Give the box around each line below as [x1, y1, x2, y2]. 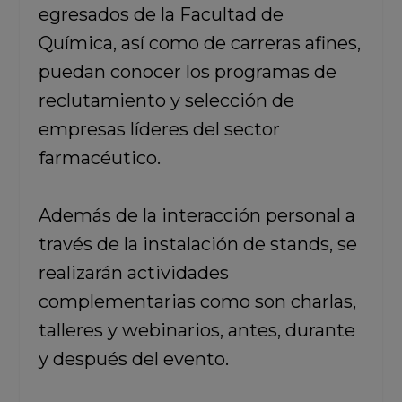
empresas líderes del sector [38, 118, 280, 140]
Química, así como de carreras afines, [38, 32, 361, 54]
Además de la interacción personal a [38, 205, 355, 226]
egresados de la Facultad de [38, 4, 284, 25]
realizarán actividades [38, 262, 229, 284]
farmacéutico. [38, 147, 165, 169]
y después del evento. [38, 348, 229, 370]
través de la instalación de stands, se [38, 233, 357, 255]
